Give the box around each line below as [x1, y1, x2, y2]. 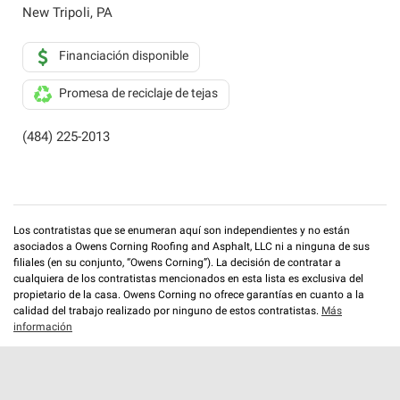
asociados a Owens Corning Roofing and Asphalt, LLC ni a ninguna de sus [13, 242, 370, 253]
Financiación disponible [59, 50, 188, 63]
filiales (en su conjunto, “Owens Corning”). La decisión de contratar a [13, 258, 341, 269]
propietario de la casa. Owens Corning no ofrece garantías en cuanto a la [13, 290, 364, 301]
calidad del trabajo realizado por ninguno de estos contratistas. [13, 306, 321, 317]
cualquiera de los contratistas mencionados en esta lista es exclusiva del [13, 274, 363, 285]
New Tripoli [22, 7, 90, 21]
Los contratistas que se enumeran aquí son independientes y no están [13, 226, 350, 237]
